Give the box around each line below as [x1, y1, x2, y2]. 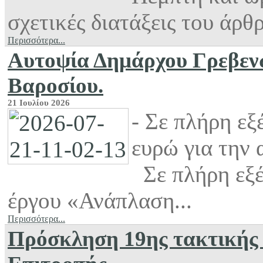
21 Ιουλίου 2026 [8, 97, 70, 107]
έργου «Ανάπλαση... [8, 187, 192, 213]
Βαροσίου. [8, 73, 103, 97]
